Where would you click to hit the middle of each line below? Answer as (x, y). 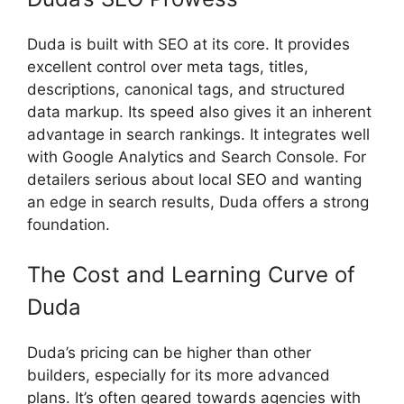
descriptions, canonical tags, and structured (186, 89)
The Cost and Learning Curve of (191, 275)
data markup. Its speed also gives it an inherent (199, 111)
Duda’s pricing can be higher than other (169, 353)
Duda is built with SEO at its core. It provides (188, 44)
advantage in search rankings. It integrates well (198, 134)
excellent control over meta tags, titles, (168, 66)
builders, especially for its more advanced (179, 376)
